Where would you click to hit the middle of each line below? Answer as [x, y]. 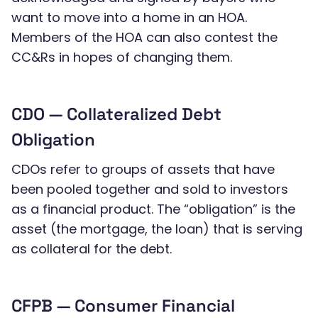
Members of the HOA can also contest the [144, 37]
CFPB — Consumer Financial [123, 306]
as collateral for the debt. [92, 249]
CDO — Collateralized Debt [116, 114]
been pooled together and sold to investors [150, 189]
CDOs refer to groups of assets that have [143, 169]
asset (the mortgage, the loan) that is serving [157, 229]
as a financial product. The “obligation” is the [153, 209]
